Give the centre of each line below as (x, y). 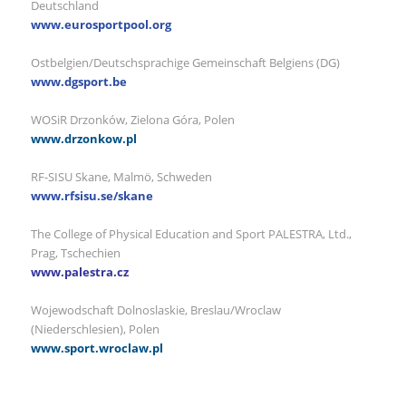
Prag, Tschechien (75, 252)
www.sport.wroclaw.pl (97, 348)
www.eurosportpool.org (101, 24)
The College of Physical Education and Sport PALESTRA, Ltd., (191, 233)
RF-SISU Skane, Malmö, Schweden (122, 176)
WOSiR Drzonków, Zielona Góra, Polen (134, 119)
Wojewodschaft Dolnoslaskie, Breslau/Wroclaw (155, 309)
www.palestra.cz (79, 271)
